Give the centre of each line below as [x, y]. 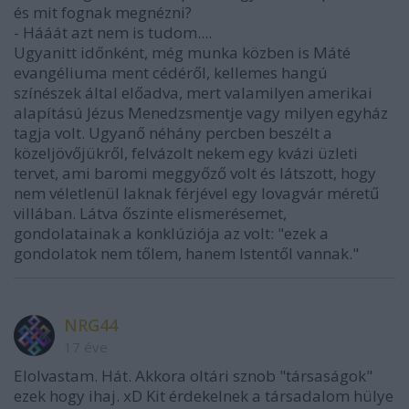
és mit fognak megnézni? [103, 12]
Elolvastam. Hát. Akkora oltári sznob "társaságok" [193, 376]
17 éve [86, 347]
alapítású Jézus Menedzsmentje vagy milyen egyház [201, 113]
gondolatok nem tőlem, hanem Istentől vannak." [186, 253]
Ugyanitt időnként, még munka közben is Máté [182, 52]
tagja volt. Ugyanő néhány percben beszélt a [173, 133]
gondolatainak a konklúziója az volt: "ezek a [171, 233]
